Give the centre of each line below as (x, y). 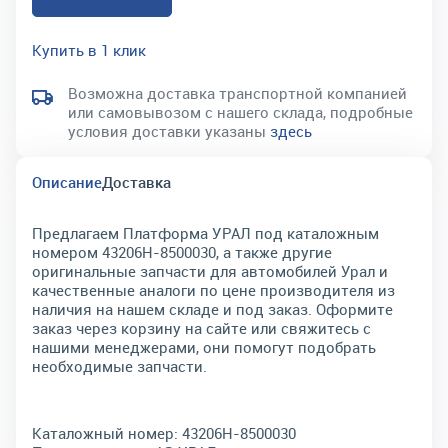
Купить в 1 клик (89, 50)
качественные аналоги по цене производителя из (213, 290)
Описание (67, 182)
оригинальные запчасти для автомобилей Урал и (210, 271)
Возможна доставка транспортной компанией (237, 93)
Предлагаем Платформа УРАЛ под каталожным (205, 233)
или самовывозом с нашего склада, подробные (240, 112)
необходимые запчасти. (119, 366)
